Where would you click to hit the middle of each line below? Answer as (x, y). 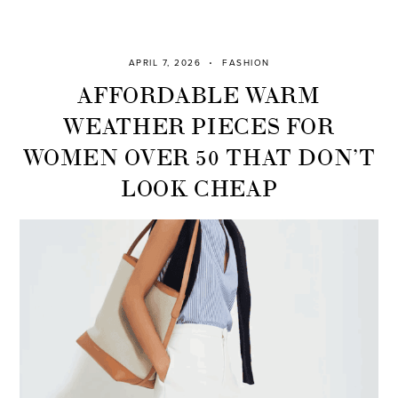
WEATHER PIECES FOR (199, 124)
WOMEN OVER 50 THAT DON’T (199, 155)
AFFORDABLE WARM (199, 93)
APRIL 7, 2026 (164, 64)
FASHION (246, 64)
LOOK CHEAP (199, 187)
